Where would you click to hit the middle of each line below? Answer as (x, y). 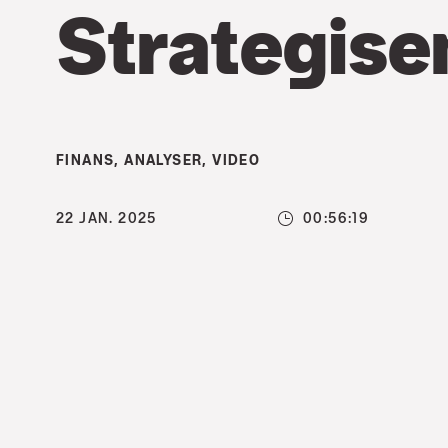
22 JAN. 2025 (106, 217)
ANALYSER (163, 159)
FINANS (85, 159)
